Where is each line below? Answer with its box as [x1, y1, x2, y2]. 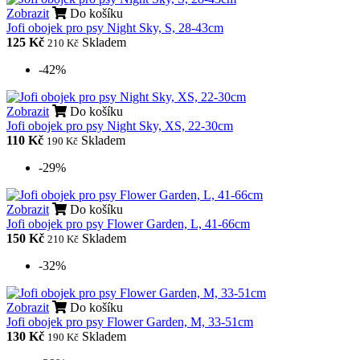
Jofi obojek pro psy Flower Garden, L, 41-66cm [6, 216, 250, 231]
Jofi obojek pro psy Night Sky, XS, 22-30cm [6, 118, 233, 133]
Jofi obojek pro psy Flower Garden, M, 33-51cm [6, 314, 253, 329]
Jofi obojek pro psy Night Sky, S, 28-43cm [6, 20, 223, 35]
